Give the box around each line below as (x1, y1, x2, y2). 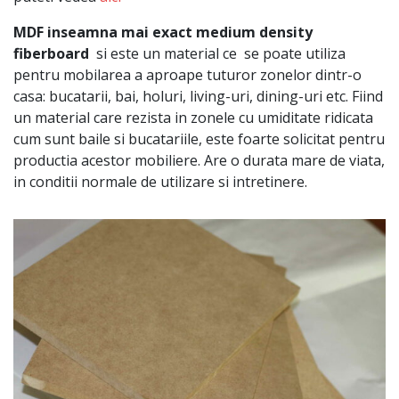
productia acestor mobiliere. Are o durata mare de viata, (13, 151, 385, 171)
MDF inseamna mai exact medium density (13, 22, 313, 43)
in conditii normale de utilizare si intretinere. (13, 172, 307, 192)
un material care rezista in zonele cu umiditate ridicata (13, 108, 373, 128)
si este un (96, 44, 160, 64)
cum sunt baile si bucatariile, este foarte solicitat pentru (13, 129, 385, 150)
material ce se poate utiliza (164, 44, 346, 64)
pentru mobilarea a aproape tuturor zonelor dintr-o (13, 65, 362, 85)
